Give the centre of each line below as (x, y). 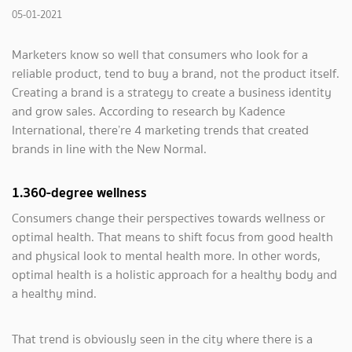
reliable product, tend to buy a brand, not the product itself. (176, 73)
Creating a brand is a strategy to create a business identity (172, 92)
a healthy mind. (54, 293)
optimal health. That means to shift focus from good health (172, 237)
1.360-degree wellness (79, 192)
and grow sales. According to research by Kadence (148, 111)
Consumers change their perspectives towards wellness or (169, 218)
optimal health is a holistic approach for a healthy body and (174, 275)
